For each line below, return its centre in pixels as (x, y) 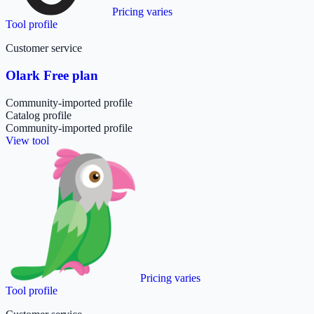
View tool (27, 140)
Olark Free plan (52, 76)
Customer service (44, 48)
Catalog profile (39, 115)
